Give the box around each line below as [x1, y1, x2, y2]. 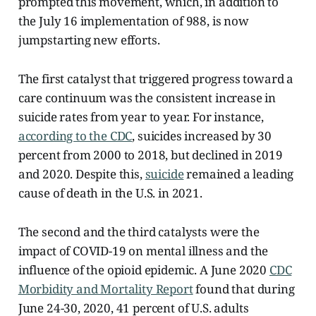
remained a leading [183, 165, 294, 182]
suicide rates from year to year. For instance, [18, 108, 264, 125]
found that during [193, 280, 295, 297]
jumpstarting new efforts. [18, 31, 160, 48]
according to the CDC [18, 127, 133, 144]
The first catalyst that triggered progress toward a [18, 70, 294, 87]
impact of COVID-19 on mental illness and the [18, 242, 269, 259]
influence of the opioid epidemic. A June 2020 [18, 261, 269, 278]
